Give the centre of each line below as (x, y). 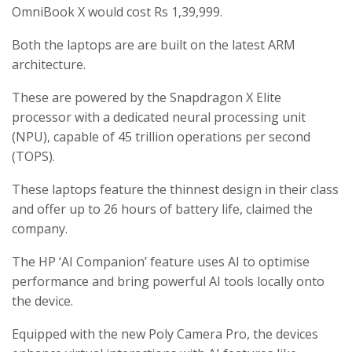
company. (40, 229)
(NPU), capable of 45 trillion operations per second (161, 137)
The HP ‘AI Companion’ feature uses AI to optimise (161, 262)
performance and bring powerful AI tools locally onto (168, 282)
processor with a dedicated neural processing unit (159, 117)
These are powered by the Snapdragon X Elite (147, 98)
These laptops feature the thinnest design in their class (175, 190)
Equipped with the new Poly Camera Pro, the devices (165, 334)
